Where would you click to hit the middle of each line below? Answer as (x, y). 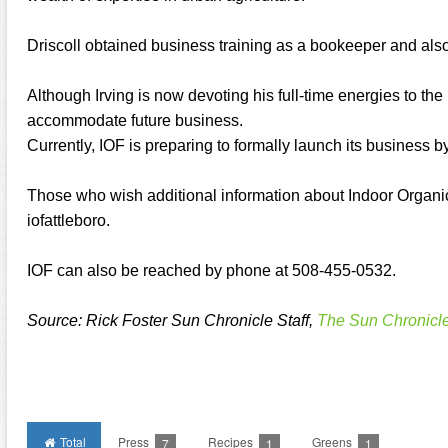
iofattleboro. (68, 220)
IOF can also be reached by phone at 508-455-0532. (211, 270)
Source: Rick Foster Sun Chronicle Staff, (172, 320)
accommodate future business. (135, 120)
